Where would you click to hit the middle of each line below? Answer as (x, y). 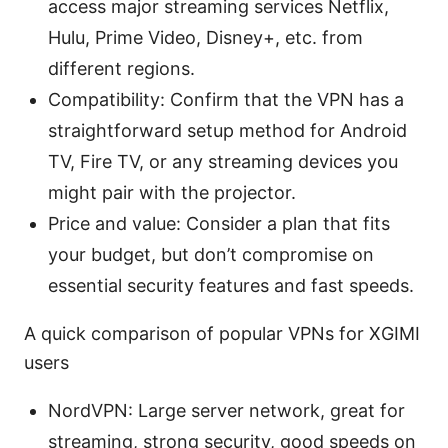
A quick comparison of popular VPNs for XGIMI (222, 333)
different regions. (121, 68)
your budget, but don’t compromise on (211, 254)
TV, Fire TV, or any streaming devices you (223, 161)
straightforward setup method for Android (227, 130)
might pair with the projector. (172, 192)
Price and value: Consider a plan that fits (219, 223)
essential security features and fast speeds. (231, 285)
